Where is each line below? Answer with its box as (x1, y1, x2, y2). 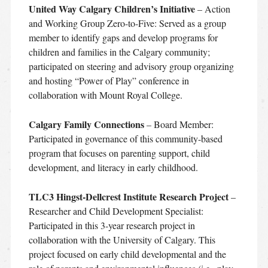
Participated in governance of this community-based (28, 132, 223, 145)
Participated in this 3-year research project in (28, 218, 195, 232)
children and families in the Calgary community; (28, 45, 210, 58)
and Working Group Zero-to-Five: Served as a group (28, 16, 226, 29)
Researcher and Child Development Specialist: (28, 204, 203, 217)
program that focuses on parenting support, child (28, 146, 210, 159)
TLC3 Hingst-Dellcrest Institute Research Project (28, 189, 229, 203)
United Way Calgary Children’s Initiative (28, 1, 195, 16)
